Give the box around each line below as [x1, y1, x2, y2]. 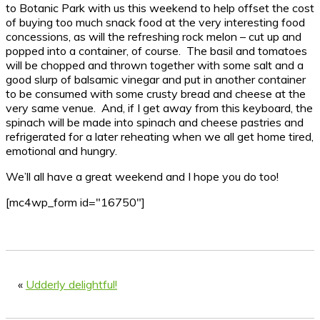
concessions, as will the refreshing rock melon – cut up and [6, 29, 301, 44]
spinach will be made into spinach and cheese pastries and [6, 114, 304, 129]
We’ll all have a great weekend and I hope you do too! [6, 169, 279, 184]
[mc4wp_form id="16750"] [6, 194, 145, 209]
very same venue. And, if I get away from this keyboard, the [6, 100, 313, 115]
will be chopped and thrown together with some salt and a [6, 57, 304, 72]
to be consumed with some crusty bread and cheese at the [6, 86, 306, 101]
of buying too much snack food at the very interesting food [6, 14, 305, 29]
